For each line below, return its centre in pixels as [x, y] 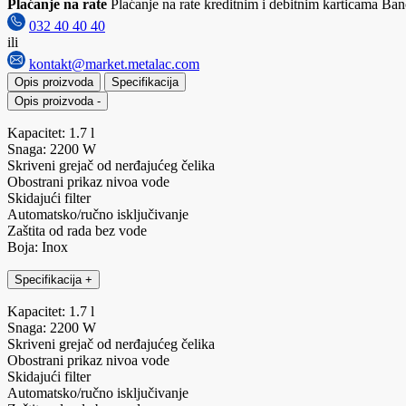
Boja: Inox [38, 246]
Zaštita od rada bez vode [77, 230]
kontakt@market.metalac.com [114, 63]
